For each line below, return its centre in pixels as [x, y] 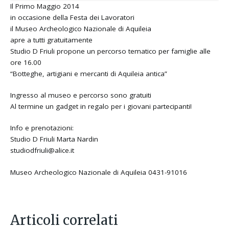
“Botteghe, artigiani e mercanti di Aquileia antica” [89, 73]
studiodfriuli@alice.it [42, 151]
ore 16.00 [26, 62]
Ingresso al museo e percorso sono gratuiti [81, 95]
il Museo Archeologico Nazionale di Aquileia [81, 28]
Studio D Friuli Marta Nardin [54, 139]
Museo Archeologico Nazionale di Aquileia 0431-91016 [99, 172]
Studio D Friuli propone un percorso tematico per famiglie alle [111, 51]
